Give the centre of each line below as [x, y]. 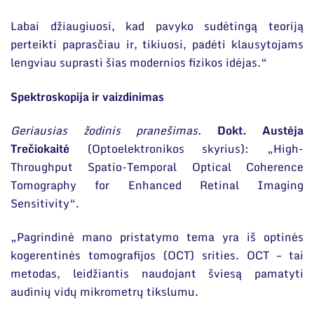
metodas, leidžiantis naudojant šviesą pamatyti [157, 274]
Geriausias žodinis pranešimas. [114, 130]
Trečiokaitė [40, 149]
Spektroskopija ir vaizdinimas [87, 96]
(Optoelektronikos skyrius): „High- [186, 149]
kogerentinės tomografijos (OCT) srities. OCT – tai [157, 255]
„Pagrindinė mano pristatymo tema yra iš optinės [157, 237]
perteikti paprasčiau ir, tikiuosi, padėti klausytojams [157, 45]
